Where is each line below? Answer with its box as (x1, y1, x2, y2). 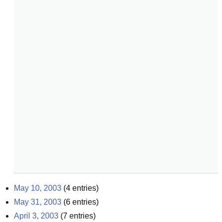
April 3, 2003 (14, 212, 58, 220)
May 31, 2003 (14, 198, 61, 206)
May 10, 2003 (14, 184, 61, 192)
